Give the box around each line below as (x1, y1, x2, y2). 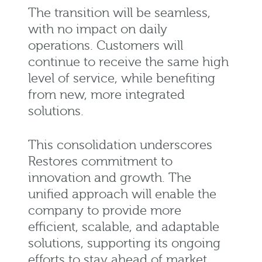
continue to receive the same (28, 55, 202, 70)
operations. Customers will (28, 39, 183, 54)
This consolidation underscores (28, 138, 212, 153)
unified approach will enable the (28, 187, 216, 202)
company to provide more (28, 204, 181, 219)
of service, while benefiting (54, 71, 215, 87)
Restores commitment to (28, 154, 173, 170)
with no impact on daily (28, 22, 167, 37)
